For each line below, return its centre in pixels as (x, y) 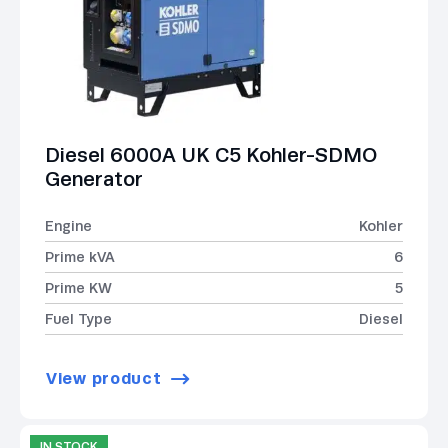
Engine (68, 225)
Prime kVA (80, 256)
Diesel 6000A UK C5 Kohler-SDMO (211, 154)
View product (104, 378)
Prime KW (78, 287)
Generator (94, 178)
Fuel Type (78, 318)
